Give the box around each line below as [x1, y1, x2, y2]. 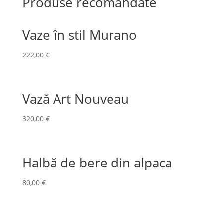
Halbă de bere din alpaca [22, 154, 172, 172]
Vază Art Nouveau [22, 90, 129, 108]
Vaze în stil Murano [22, 26, 137, 44]
